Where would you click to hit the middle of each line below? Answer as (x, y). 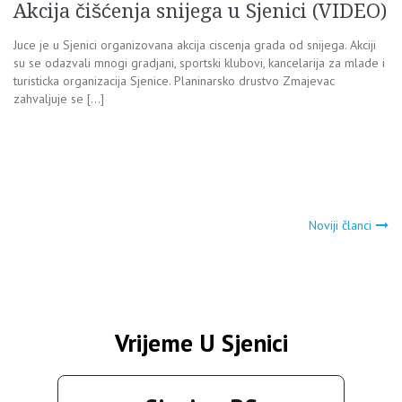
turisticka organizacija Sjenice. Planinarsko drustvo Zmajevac (174, 81)
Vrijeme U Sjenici (201, 343)
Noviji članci (340, 226)
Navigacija (107, 236)
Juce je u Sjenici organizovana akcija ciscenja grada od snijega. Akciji (195, 45)
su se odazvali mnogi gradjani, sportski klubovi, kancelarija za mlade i (199, 63)
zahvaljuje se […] (59, 99)
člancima (94, 277)
